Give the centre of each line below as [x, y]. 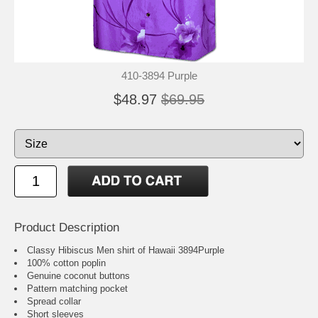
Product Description [67, 228]
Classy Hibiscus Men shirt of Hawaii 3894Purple [126, 251]
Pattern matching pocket [77, 289]
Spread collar [54, 302]
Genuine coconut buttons [78, 276]
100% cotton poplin [66, 263]
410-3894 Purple [159, 76]
